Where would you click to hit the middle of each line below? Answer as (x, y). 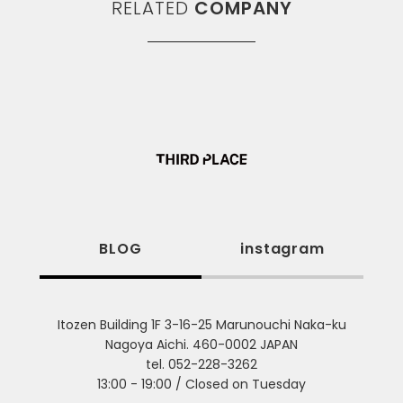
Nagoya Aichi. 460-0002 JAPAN (201, 345)
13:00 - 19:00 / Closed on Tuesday (201, 385)
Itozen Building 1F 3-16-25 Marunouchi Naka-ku (201, 325)
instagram (282, 249)
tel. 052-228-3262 (201, 365)
